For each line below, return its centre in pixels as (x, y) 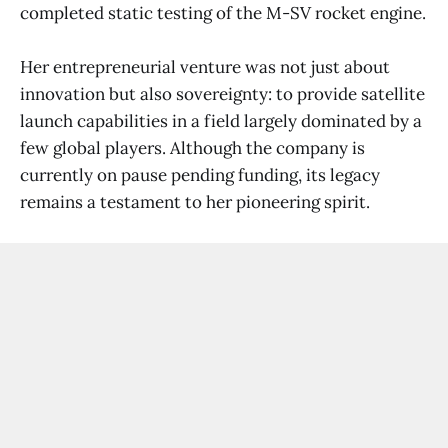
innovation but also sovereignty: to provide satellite (222, 93)
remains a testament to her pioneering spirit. (195, 201)
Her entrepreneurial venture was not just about (205, 66)
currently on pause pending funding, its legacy (200, 174)
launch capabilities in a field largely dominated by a (221, 120)
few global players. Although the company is (192, 147)
